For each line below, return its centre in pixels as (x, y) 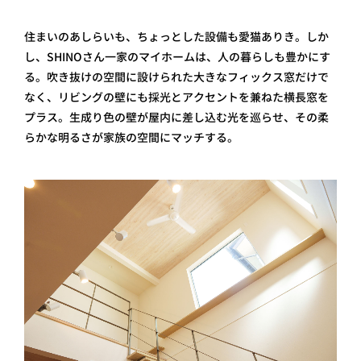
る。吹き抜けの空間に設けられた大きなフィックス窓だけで (176, 77)
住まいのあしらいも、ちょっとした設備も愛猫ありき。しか (176, 37)
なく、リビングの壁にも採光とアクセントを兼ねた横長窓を (176, 97)
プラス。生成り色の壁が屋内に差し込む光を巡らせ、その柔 (176, 117)
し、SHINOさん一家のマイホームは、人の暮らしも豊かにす (177, 57)
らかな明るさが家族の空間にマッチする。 (131, 137)
